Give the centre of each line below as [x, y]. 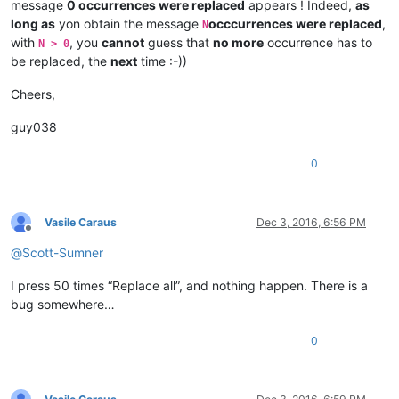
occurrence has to [318, 42]
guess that [179, 42]
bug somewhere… [63, 304]
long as [33, 23]
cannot [123, 42]
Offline [44, 235]
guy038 [34, 126]
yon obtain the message [129, 23]
